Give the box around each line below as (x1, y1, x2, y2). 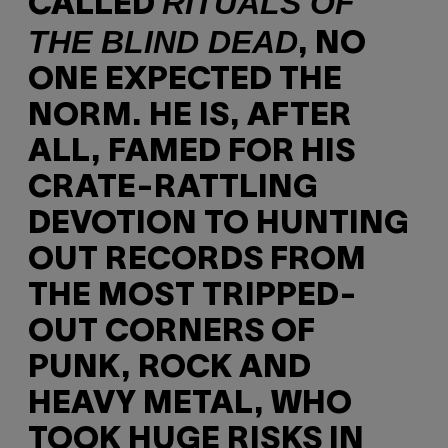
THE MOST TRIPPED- (28, 282, 357, 312)
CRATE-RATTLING (28, 174, 318, 204)
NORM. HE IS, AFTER (28, 102, 351, 132)
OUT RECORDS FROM (28, 246, 366, 276)
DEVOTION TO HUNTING (28, 210, 409, 240)
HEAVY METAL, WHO (28, 390, 352, 420)
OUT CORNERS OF (28, 318, 315, 348)
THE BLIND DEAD (28, 24, 298, 61)
